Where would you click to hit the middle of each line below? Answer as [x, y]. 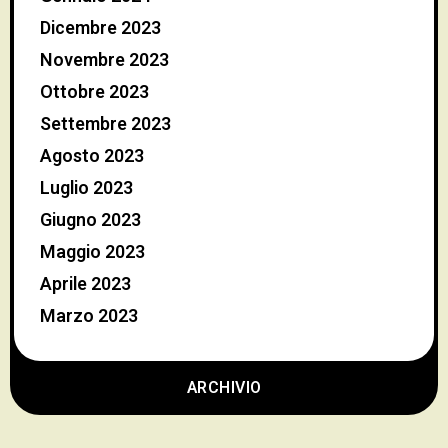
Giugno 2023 [90, 221]
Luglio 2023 [86, 189]
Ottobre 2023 [94, 93]
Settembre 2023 [105, 125]
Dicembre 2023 [100, 29]
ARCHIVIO [224, 388]
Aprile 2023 [85, 285]
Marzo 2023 [89, 317]
